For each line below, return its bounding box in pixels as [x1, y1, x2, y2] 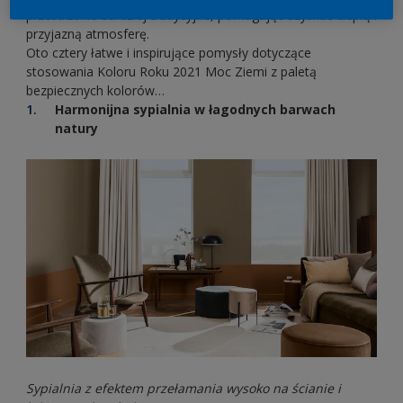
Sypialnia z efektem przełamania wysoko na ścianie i [26, 379, 341, 397]
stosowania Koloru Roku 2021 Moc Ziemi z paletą [26, 63, 317, 81]
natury [55, 120, 109, 138]
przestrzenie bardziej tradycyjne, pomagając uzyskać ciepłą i [26, 6, 377, 24]
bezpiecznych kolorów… [26, 82, 165, 100]
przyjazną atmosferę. [26, 25, 153, 43]
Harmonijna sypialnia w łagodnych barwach [55, 101, 336, 119]
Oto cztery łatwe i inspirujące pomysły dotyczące [26, 44, 311, 62]
